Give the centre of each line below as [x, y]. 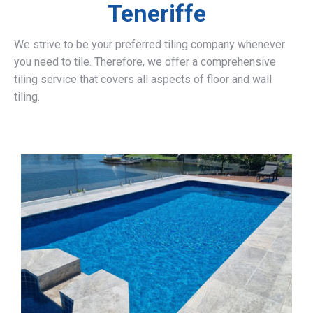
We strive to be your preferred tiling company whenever [150, 44]
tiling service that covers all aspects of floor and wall [143, 79]
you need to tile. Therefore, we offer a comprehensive [145, 62]
